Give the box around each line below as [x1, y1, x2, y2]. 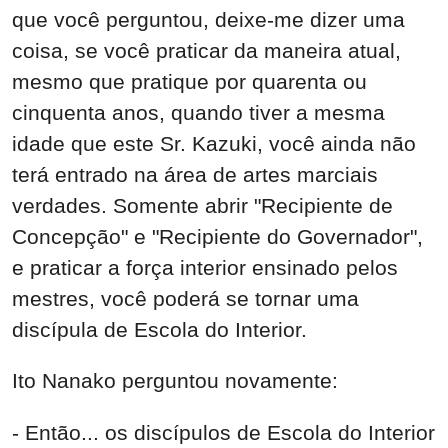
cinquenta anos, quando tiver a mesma [12, 100, 385, 124]
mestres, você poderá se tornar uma [12, 286, 359, 310]
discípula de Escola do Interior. [12, 317, 307, 341]
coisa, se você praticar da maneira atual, [12, 38, 401, 62]
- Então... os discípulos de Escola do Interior [12, 421, 435, 445]
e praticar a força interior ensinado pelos [12, 255, 398, 279]
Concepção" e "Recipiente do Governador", [12, 224, 423, 248]
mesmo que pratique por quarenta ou [12, 69, 367, 93]
